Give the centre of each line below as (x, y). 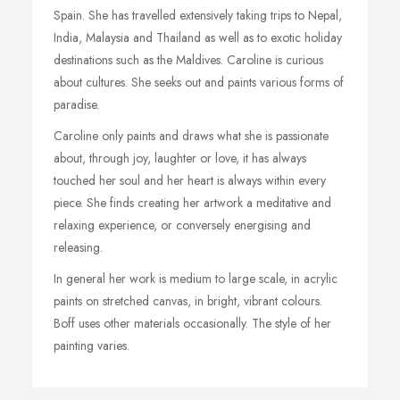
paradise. (76, 104)
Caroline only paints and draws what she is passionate (191, 136)
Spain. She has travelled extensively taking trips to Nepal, (198, 15)
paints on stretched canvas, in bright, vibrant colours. (188, 301)
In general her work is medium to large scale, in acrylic (196, 279)
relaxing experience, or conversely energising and (182, 225)
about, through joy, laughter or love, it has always (180, 158)
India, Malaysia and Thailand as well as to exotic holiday (198, 37)
